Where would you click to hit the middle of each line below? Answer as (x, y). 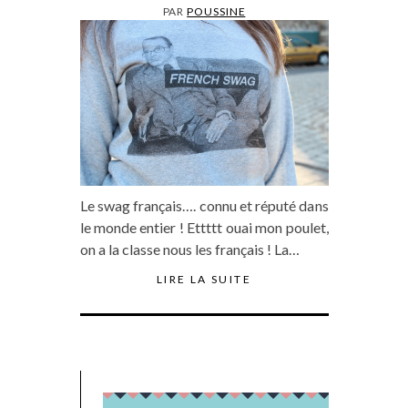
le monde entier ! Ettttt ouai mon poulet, (204, 227)
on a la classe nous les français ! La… (189, 249)
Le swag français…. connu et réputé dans (204, 205)
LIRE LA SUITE (204, 279)
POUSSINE (216, 11)
